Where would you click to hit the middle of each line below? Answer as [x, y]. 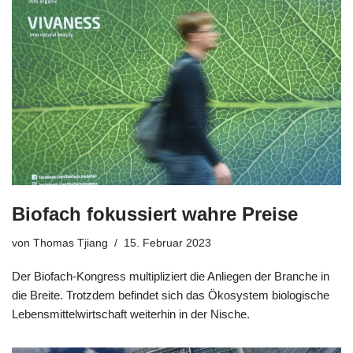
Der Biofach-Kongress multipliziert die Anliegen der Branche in [171, 276]
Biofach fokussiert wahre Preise [155, 214]
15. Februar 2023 [167, 243]
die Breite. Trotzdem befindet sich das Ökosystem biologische [171, 295]
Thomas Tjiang [71, 243]
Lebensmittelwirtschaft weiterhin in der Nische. [131, 314]
